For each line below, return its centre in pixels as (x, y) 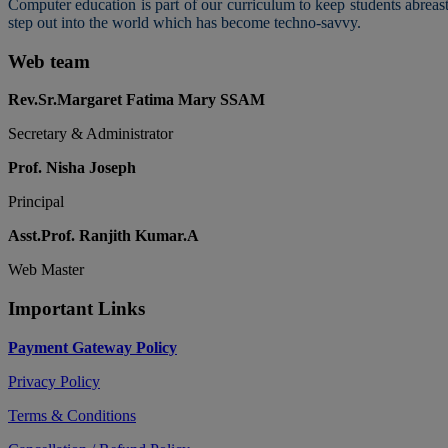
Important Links (76, 308)
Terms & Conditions (72, 415)
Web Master (46, 270)
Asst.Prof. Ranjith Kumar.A (103, 236)
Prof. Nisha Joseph (72, 168)
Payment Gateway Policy (92, 347)
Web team (49, 61)
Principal (36, 202)
